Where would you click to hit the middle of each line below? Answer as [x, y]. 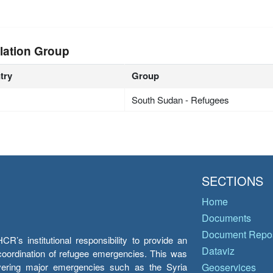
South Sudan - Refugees [181, 99]
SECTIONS [232, 181]
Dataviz [218, 251]
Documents [226, 218]
